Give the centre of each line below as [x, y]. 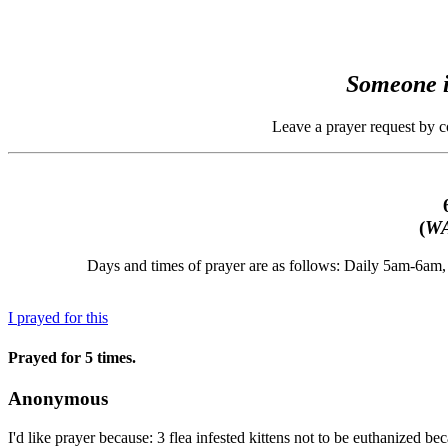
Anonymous [58, 398]
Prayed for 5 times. [72, 357]
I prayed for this [58, 318]
